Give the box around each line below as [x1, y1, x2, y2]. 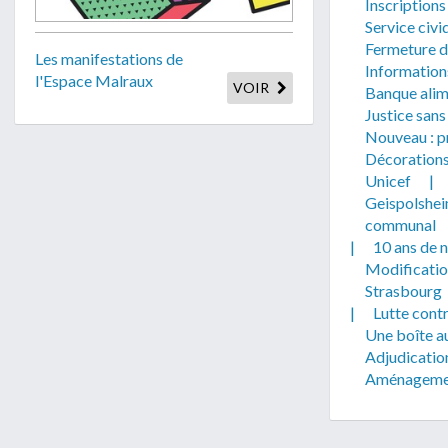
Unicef [365, 171, 411, 190]
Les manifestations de [35, 49, 183, 69]
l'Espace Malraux [35, 71, 153, 91]
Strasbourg [365, 281, 442, 300]
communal [365, 215, 436, 234]
